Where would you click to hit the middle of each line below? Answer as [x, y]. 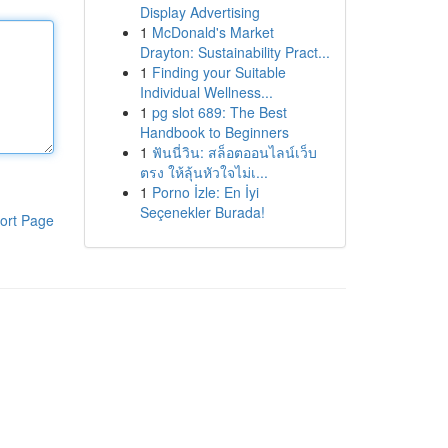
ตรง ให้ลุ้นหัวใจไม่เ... [203, 172]
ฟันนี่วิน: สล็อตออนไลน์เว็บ [234, 152]
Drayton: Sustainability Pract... [234, 52]
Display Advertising [199, 12]
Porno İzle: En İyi [205, 192]
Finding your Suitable [218, 72]
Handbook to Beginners [214, 132]
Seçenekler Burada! [202, 212]
